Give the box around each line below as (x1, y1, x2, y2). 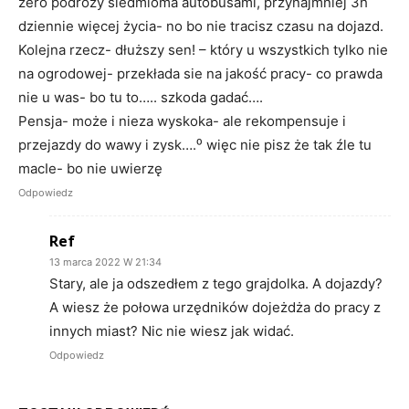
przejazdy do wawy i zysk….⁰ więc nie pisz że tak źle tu (18, 135, 372, 153)
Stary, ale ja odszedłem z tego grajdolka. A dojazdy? (49, 274, 383, 292)
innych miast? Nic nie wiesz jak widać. (49, 321, 294, 340)
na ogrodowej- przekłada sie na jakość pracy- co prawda (18, 64, 383, 82)
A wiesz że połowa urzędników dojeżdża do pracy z (49, 298, 381, 316)
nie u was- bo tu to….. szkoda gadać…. (18, 88, 263, 106)
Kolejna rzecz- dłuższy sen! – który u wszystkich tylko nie (18, 40, 388, 58)
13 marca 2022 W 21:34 (49, 255, 162, 268)
